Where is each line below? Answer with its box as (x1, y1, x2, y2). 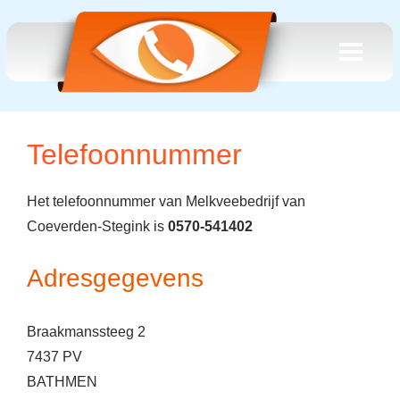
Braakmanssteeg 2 (27, 324, 146, 339)
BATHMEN (27, 374, 97, 389)
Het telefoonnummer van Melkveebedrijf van (27, 194, 305, 209)
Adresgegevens (27, 264, 204, 292)
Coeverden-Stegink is (27, 219, 168, 234)
